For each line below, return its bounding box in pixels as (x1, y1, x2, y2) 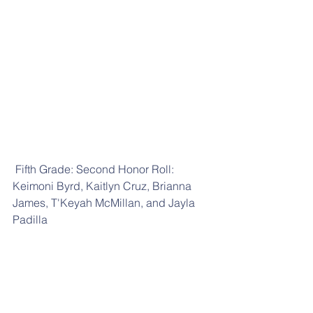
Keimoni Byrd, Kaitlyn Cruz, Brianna (13, 178, 194, 193)
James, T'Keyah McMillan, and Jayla (13, 195, 198, 210)
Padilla (13, 212, 48, 226)
